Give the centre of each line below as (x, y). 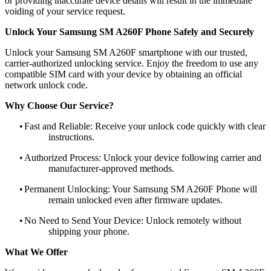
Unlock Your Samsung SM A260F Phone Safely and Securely (129, 31)
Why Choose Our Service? (59, 105)
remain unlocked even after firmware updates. (135, 200)
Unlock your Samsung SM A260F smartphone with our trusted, (126, 52)
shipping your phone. (89, 231)
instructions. (71, 137)
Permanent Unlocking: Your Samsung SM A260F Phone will (141, 189)
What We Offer (36, 252)
